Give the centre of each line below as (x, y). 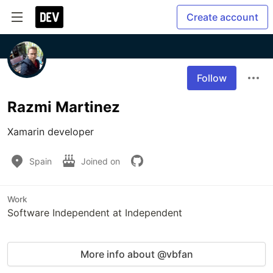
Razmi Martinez (64, 107)
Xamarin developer (51, 132)
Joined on (102, 161)
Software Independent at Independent (95, 213)
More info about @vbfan (136, 254)
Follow (212, 78)
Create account (222, 17)
